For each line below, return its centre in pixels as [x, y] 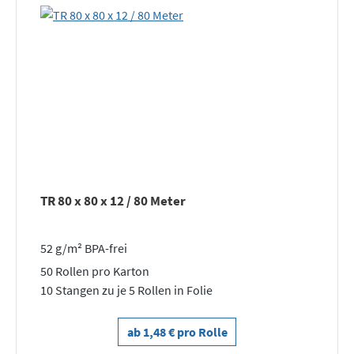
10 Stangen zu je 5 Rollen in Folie [126, 290]
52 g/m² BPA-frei [84, 248]
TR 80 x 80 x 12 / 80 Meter [113, 201]
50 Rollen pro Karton [95, 271]
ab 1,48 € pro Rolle [177, 331]
